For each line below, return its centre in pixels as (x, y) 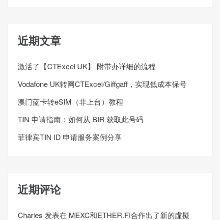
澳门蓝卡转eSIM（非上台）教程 (70, 101)
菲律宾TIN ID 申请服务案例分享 (70, 137)
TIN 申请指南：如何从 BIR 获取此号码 (81, 119)
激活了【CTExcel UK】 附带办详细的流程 (87, 66)
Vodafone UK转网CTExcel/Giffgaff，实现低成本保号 (102, 83)
